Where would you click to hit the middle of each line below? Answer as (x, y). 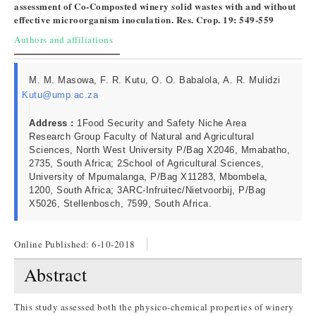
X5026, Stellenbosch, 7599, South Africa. (120, 203)
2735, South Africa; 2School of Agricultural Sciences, (147, 163)
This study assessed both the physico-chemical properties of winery (154, 307)
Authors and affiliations (63, 39)
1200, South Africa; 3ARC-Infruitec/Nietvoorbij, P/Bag (147, 190)
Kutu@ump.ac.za (60, 95)
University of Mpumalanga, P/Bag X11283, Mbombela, (148, 177)
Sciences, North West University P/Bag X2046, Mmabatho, (159, 150)
